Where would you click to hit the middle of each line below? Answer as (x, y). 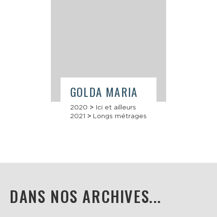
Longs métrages (120, 116)
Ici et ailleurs (116, 107)
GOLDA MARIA (104, 91)
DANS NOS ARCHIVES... (86, 196)
